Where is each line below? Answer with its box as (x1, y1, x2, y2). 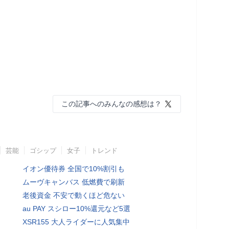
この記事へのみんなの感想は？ (61, 99, 162, 108)
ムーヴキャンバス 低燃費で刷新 (22, 177, 125, 186)
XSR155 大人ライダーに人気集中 (22, 217, 130, 226)
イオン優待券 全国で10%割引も (22, 164, 125, 173)
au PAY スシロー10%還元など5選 (22, 204, 130, 213)
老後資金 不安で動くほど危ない (22, 191, 125, 199)
